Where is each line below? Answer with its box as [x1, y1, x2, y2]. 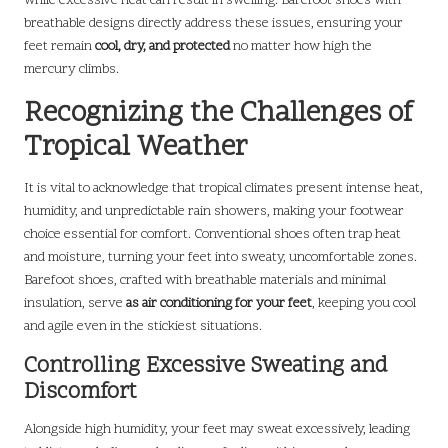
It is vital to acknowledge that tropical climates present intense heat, [24, 179, 423, 199]
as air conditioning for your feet [126, 294, 312, 314]
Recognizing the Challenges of [24, 94, 413, 135]
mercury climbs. [24, 60, 119, 80]
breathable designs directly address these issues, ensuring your [24, 14, 403, 34]
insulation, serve [24, 294, 126, 314]
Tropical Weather [24, 128, 248, 169]
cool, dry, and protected [95, 37, 230, 57]
